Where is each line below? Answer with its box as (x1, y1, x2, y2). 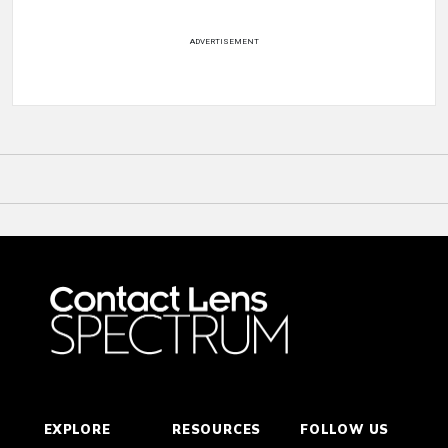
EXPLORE (44, 421, 111, 437)
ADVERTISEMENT (189, 36, 259, 46)
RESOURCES (172, 421, 262, 437)
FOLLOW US (300, 421, 390, 437)
